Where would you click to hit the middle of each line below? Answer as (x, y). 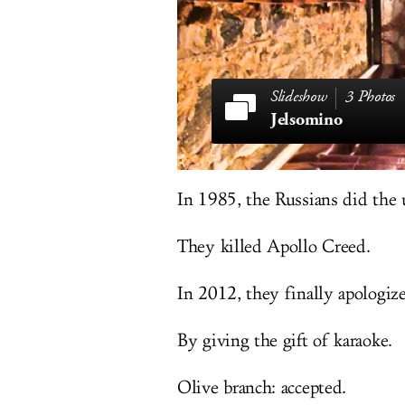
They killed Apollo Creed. (274, 247)
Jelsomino (306, 120)
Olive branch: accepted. (262, 388)
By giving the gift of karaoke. (285, 341)
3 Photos (370, 97)
